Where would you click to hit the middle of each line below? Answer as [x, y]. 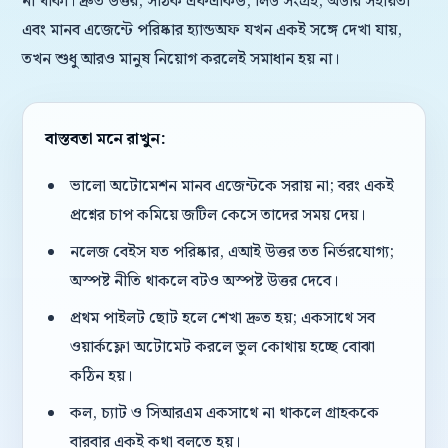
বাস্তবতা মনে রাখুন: [105, 139]
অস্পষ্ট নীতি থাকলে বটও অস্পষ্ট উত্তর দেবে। [203, 281]
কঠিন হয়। [100, 376]
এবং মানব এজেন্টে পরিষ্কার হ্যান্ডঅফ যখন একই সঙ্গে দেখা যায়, [212, 30]
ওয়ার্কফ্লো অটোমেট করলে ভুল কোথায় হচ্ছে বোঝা [222, 347]
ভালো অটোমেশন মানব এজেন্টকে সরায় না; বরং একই [231, 186]
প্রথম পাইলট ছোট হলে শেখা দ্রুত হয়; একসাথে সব [222, 318]
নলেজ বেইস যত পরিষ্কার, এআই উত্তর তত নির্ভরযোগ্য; [231, 252]
